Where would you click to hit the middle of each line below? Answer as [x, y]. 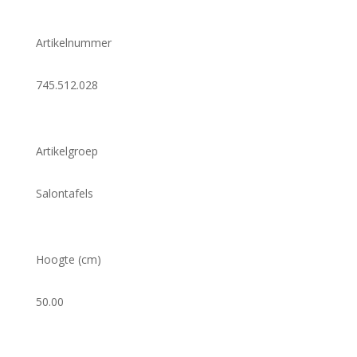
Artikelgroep [67, 151]
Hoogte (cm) [68, 259]
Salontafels [64, 193]
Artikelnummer [73, 43]
